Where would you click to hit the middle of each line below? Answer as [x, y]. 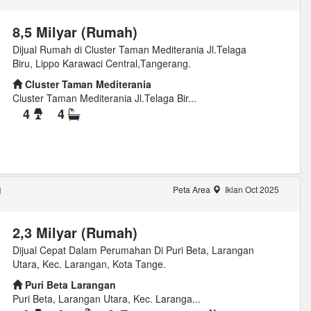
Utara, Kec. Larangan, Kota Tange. [89, 263]
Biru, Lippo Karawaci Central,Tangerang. [101, 64]
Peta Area [192, 189]
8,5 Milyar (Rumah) [75, 32]
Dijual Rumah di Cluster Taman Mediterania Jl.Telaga [129, 50]
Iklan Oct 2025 [251, 189]
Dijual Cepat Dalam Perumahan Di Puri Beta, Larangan [133, 250]
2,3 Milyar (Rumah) [75, 232]
